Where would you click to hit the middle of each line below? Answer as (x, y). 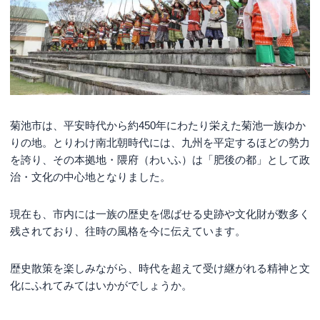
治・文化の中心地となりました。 (90, 176)
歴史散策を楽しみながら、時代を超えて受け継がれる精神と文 (160, 268)
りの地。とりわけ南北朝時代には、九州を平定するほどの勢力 (160, 142)
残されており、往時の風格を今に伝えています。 (128, 231)
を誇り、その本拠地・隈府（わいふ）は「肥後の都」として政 (160, 159)
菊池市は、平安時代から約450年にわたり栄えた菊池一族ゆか (158, 125)
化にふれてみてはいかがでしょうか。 (101, 285)
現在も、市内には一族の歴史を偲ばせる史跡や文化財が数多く (160, 214)
